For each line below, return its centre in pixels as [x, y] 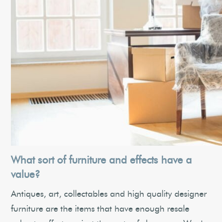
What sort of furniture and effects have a [102, 160]
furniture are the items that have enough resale [100, 209]
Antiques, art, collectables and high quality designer [109, 194]
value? [26, 175]
